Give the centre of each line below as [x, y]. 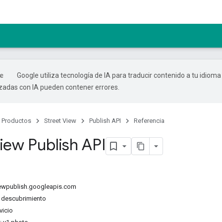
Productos [16, 121]
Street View [60, 121]
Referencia [149, 121]
